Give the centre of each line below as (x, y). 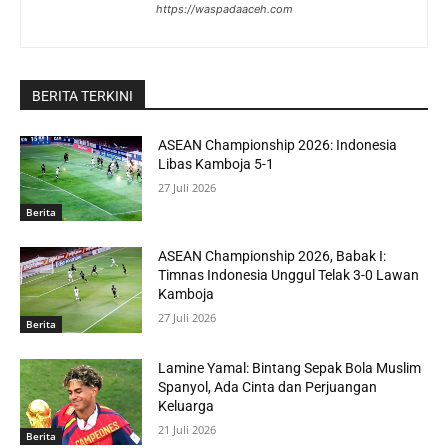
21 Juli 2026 (187, 429)
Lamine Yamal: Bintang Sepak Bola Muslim (290, 367)
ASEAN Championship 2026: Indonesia (278, 144)
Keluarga (186, 405)
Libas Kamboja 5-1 (216, 163)
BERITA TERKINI (82, 95)
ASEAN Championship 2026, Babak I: (272, 256)
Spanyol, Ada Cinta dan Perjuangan (268, 386)
